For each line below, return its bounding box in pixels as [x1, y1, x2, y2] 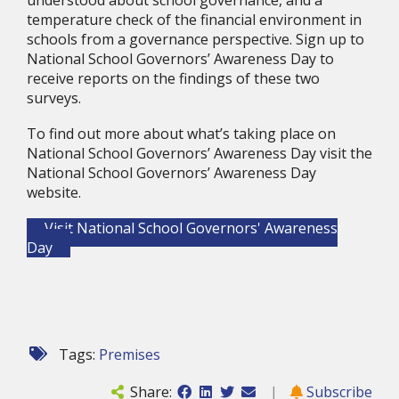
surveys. [27, 88, 81, 108]
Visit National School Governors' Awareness [45, 218, 338, 238]
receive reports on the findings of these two [27, 69, 320, 88]
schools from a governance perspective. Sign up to [27, 29, 364, 49]
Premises [99, 345, 160, 364]
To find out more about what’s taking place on [27, 124, 336, 143]
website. [27, 183, 81, 202]
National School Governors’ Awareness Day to [27, 49, 334, 69]
